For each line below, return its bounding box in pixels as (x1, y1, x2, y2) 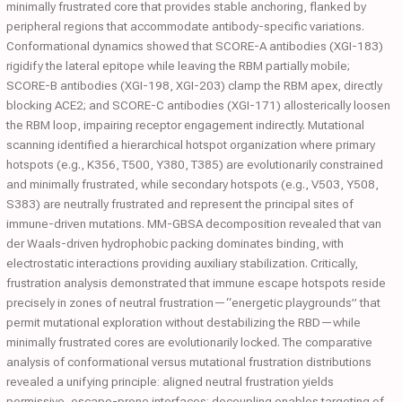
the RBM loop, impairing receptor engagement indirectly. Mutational (6, 118, 364, 132)
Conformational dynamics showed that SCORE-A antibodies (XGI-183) (6, 39, 383, 53)
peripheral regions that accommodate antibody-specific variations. (6, 19, 364, 33)
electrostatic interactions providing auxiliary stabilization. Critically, (6, 256, 358, 270)
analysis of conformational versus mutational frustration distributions (6, 354, 371, 369)
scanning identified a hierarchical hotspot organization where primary (6, 137, 375, 152)
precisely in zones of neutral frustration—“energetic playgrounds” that (6, 295, 380, 310)
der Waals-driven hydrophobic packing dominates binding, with (6, 236, 344, 250)
